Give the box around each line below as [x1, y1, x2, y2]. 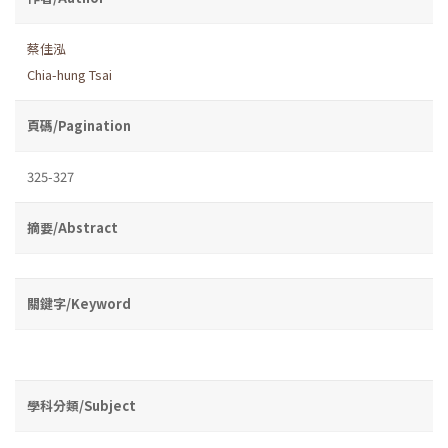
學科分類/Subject [27, 395, 136, 415]
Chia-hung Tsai [27, 64, 112, 84]
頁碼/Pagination [27, 115, 131, 135]
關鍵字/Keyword [27, 293, 131, 313]
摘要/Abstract [27, 217, 118, 237]
